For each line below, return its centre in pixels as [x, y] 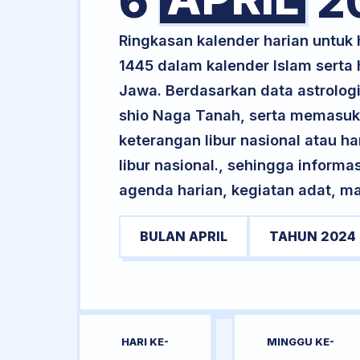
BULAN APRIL [184, 236]
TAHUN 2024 [313, 236]
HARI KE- [145, 342]
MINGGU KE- [300, 342]
